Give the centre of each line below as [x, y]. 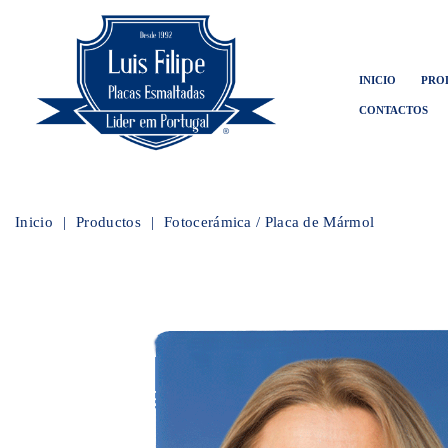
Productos [108, 221]
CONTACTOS [393, 110]
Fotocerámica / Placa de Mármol [269, 221]
